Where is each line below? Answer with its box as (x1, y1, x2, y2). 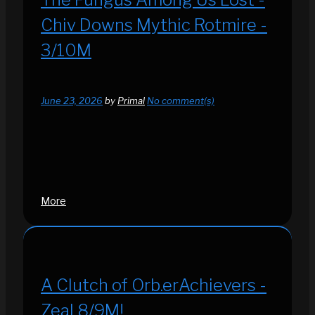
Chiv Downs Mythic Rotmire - (41, 14, 267, 35)
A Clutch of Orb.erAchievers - (41, 275, 266, 296)
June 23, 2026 (41, 95, 103, 107)
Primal (117, 95, 145, 107)
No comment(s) (147, 95, 214, 107)
